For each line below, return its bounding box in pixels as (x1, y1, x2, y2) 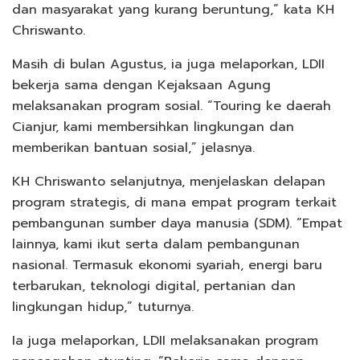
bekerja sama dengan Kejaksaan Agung (12, 75, 271, 95)
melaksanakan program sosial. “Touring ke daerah (12, 96, 331, 116)
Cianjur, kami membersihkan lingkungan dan (12, 117, 294, 137)
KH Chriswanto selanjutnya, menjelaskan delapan (12, 171, 325, 191)
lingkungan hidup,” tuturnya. (12, 297, 194, 317)
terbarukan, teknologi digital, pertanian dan (12, 276, 296, 296)
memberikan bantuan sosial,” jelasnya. (12, 137, 255, 157)
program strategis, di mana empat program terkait (12, 192, 337, 212)
